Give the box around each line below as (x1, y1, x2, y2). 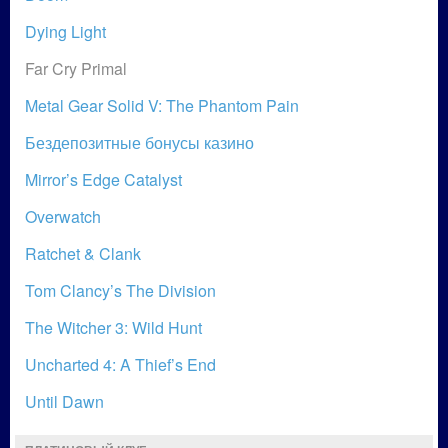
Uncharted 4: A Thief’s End (25, 353, 216, 376)
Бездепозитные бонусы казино (25, 131, 254, 154)
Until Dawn (25, 390, 104, 413)
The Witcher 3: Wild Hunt (25, 316, 202, 339)
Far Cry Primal (25, 57, 127, 80)
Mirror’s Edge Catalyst (25, 168, 182, 191)
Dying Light (25, 20, 106, 43)
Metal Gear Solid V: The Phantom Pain (25, 94, 299, 117)
